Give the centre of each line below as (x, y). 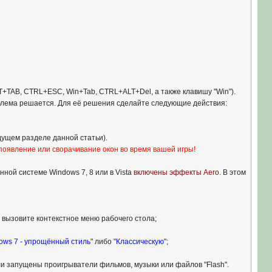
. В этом (232, 172)
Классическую (140, 242)
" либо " (103, 242)
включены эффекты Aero (176, 172)
